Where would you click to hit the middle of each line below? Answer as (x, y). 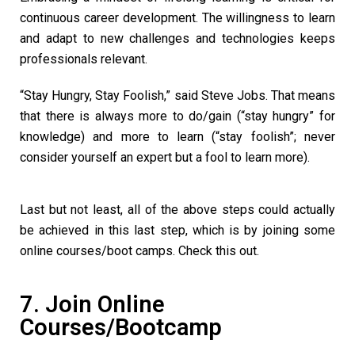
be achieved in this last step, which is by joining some (177, 231)
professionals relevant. (84, 59)
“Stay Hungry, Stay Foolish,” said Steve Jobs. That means (177, 96)
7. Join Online (92, 305)
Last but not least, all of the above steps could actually (177, 210)
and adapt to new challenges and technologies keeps (177, 39)
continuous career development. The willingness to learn (177, 18)
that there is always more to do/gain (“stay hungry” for (177, 116)
